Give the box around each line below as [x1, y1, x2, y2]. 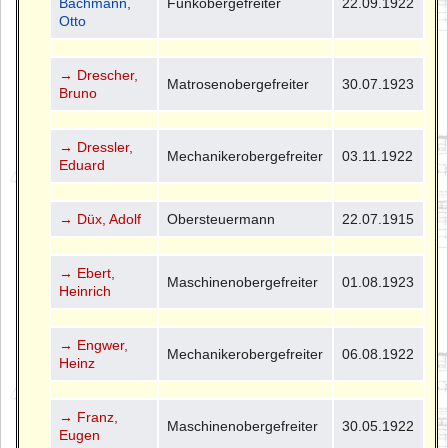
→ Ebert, [59, 264, 116, 281]
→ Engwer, [59, 336, 129, 353]
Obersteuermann [167, 210, 276, 227]
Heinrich [59, 282, 112, 299]
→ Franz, [59, 408, 119, 425]
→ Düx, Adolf [59, 210, 142, 227]
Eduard [59, 156, 106, 173]
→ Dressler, [59, 138, 134, 155]
